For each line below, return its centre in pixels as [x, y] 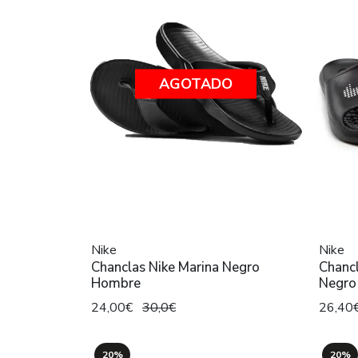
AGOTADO [195, 84]
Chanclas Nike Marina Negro [175, 267]
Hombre [116, 283]
